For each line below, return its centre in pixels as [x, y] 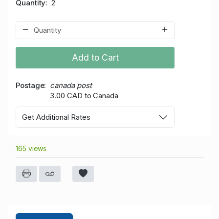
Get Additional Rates [56, 117]
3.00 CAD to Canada [84, 95]
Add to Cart [95, 57]
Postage [30, 85]
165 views [31, 149]
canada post [71, 85]
